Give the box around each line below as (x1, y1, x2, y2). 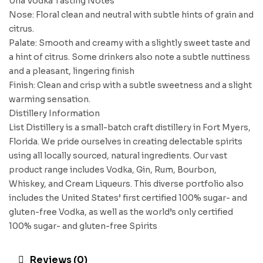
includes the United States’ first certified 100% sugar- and (9, 193, 247, 203)
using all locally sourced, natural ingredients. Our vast (9, 150, 227, 161)
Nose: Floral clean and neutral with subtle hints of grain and (9, 9, 254, 20)
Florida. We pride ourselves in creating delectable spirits (9, 136, 242, 147)
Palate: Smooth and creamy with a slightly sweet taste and (9, 38, 250, 48)
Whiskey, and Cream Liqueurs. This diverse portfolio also (9, 178, 244, 189)
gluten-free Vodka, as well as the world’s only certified (9, 207, 233, 217)
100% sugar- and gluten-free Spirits (9, 221, 157, 231)
